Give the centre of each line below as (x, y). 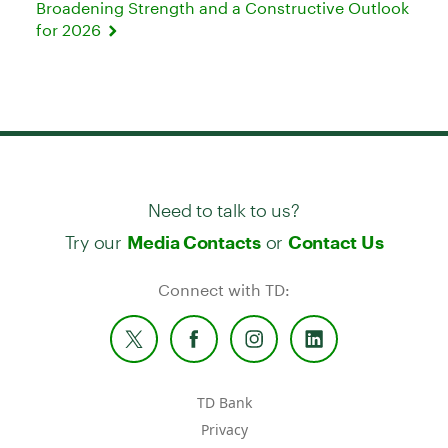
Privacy (224, 429)
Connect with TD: (224, 289)
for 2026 (70, 29)
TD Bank (224, 402)
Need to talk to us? (224, 201)
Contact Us (335, 241)
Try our (95, 233)
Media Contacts (193, 241)
